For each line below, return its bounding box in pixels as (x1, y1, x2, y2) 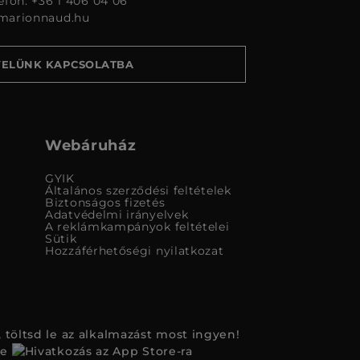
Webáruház (45, 137, 137, 155)
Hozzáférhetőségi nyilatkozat (45, 243, 224, 259)
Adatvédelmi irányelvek (45, 207, 189, 223)
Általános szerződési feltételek (45, 183, 231, 198)
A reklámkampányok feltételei (45, 219, 230, 235)
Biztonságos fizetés (45, 195, 166, 211)
